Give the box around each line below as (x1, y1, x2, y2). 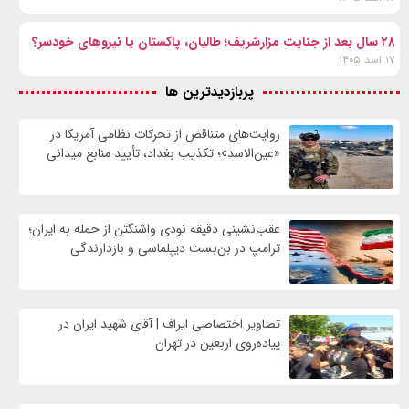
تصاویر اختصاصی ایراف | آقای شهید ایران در (58, 313, 281, 334)
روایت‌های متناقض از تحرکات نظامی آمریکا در (50, 123, 281, 144)
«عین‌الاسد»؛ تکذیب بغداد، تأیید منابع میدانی (47, 142, 281, 163)
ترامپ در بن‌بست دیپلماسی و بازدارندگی (70, 237, 281, 258)
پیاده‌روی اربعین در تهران (155, 332, 281, 353)
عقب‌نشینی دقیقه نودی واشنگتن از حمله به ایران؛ (28, 218, 281, 239)
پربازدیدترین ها (164, 80, 254, 103)
